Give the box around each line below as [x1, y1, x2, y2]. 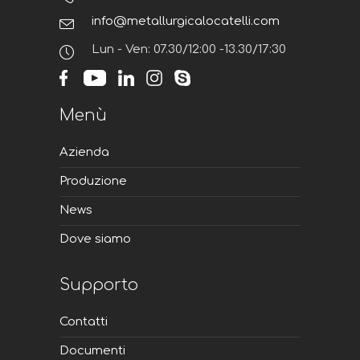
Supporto [59, 276, 138, 295]
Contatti [59, 315, 108, 329]
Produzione [59, 174, 127, 189]
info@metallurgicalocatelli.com [92, 14, 280, 29]
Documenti [59, 344, 125, 358]
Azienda [59, 145, 109, 160]
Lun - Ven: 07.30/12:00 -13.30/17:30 [92, 43, 286, 57]
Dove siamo [59, 232, 131, 247]
